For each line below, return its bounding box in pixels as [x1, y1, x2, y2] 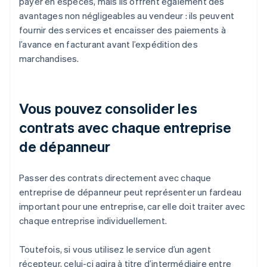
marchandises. [19, 52, 79, 65]
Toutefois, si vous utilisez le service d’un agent [19, 243, 211, 256]
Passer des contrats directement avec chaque [19, 172, 212, 184]
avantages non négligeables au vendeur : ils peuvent [19, 10, 235, 22]
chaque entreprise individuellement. [19, 215, 167, 227]
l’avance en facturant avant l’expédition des [19, 38, 198, 51]
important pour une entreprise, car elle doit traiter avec [19, 200, 246, 213]
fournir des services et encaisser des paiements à [19, 24, 226, 36]
